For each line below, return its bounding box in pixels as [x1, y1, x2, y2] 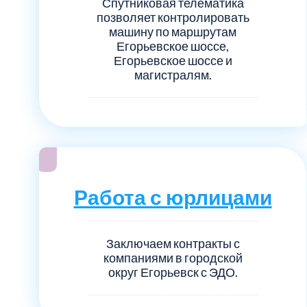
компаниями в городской [103, 249, 243, 265]
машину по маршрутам [109, 23, 236, 39]
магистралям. [134, 66, 212, 82]
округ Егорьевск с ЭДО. [108, 264, 238, 280]
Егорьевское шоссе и [113, 52, 232, 68]
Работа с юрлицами [73, 184, 272, 209]
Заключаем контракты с [106, 235, 240, 251]
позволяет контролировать [96, 9, 249, 25]
